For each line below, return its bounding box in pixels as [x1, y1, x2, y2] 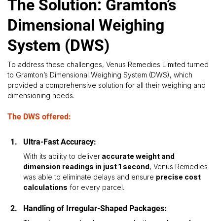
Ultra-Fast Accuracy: [23, 137, 98, 147]
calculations [23, 183, 68, 192]
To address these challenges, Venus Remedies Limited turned [7, 60, 211, 69]
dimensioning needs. [7, 91, 76, 100]
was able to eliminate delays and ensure [23, 173, 156, 182]
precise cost [155, 173, 202, 182]
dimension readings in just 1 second [23, 162, 149, 171]
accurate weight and [100, 152, 176, 161]
